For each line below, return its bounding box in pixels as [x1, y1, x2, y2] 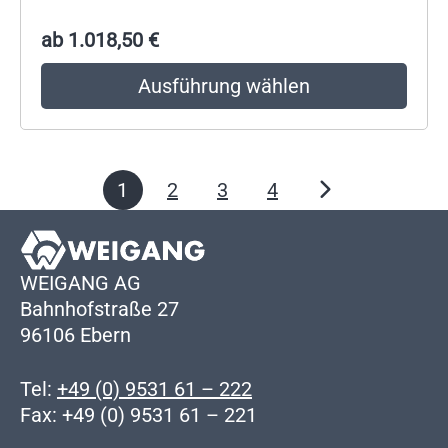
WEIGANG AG [20, 270, 141, 295]
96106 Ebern [20, 322, 131, 347]
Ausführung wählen [138, 73, 310, 98]
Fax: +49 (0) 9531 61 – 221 [20, 403, 257, 428]
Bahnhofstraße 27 [20, 296, 179, 321]
